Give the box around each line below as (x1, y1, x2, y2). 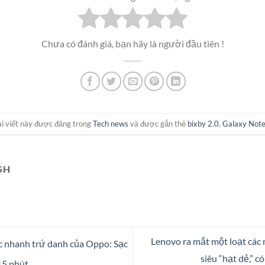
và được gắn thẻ (128, 118, 188, 128)
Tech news (93, 118, 128, 128)
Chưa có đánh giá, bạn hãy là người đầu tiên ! (41, 38, 224, 50)
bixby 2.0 (188, 118, 219, 128)
